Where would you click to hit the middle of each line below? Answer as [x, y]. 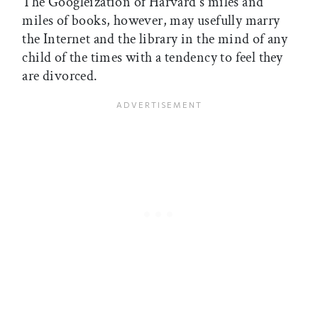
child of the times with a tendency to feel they [153, 58]
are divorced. [60, 76]
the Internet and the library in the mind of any [155, 39]
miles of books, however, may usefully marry [151, 21]
